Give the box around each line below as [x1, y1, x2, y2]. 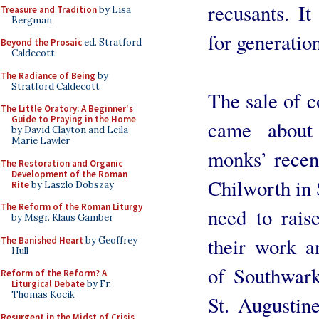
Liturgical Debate [11, 278, 85, 290]
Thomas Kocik [11, 288, 75, 300]
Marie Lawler [11, 135, 70, 147]
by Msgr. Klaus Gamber [11, 211, 113, 224]
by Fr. [85, 278, 111, 290]
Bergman [11, 14, 52, 26]
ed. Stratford [82, 36, 142, 48]
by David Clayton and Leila [11, 124, 128, 136]
